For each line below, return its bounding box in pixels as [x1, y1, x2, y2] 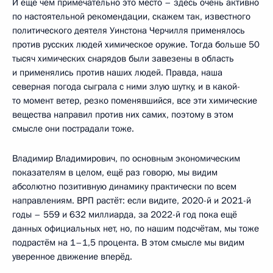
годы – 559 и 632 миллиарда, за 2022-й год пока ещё [12, 208, 237, 221]
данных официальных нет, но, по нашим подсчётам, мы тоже [12, 222, 259, 235]
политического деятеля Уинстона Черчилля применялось [12, 24, 245, 37]
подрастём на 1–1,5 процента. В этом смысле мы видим [12, 236, 244, 249]
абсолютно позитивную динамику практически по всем [12, 180, 236, 193]
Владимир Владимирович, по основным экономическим [12, 152, 240, 165]
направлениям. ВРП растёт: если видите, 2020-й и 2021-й [12, 194, 251, 207]
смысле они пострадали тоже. [12, 122, 134, 135]
